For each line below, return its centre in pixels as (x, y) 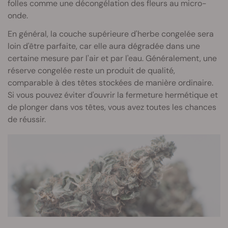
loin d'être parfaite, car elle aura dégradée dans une (104, 46)
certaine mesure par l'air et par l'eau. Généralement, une (112, 59)
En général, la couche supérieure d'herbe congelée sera (111, 34)
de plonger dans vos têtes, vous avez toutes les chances (112, 107)
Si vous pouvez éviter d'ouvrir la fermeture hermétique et (113, 95)
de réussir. (27, 120)
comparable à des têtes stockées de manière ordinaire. (110, 83)
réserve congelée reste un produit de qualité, (91, 71)
